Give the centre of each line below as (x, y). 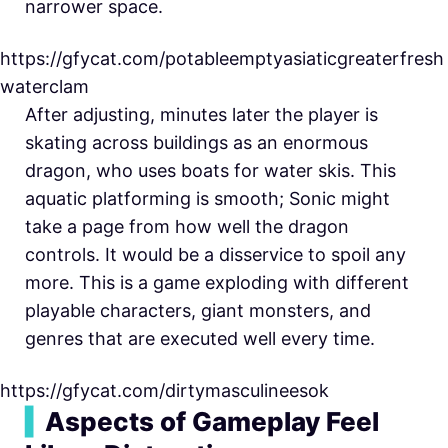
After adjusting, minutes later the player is (201, 115)
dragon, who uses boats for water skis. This (210, 171)
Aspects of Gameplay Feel (212, 422)
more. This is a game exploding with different (217, 283)
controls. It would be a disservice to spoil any (215, 255)
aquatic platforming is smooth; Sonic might (207, 199)
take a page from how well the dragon (187, 227)
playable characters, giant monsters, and (198, 311)
